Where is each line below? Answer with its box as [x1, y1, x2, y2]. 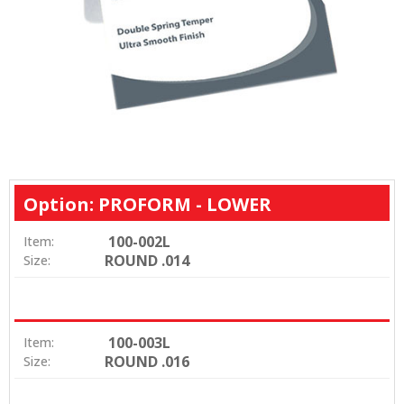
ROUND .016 [105, 351, 189, 372]
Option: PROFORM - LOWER [23, 192, 271, 217]
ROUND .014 [105, 250, 189, 271]
